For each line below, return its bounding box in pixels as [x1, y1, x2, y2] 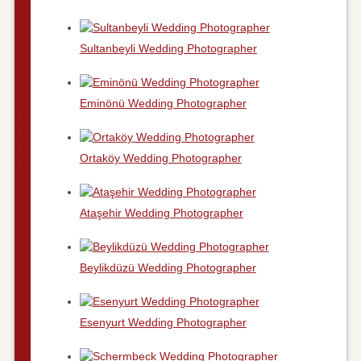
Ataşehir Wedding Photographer [79, 205, 243, 219]
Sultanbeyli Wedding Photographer [79, 41, 257, 55]
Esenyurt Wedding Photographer [79, 315, 247, 329]
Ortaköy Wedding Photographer [79, 151, 242, 164]
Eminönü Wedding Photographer [79, 96, 247, 110]
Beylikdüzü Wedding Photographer [79, 260, 256, 274]
